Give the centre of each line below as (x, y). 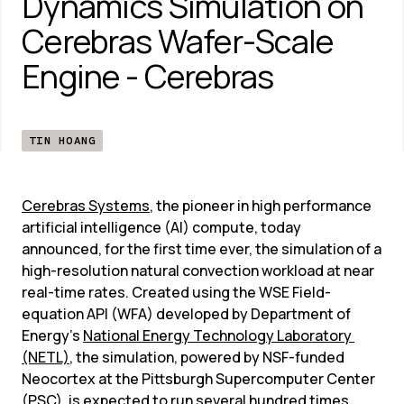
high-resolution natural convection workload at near (198, 271)
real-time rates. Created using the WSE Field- (176, 292)
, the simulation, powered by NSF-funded (207, 357)
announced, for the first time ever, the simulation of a (202, 249)
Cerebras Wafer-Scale (178, 41)
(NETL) (46, 357)
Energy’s (52, 335)
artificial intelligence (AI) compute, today (161, 227)
